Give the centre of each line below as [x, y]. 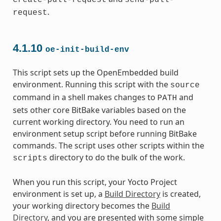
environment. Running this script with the [91, 84]
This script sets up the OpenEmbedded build [95, 72]
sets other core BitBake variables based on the [99, 110]
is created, [180, 194]
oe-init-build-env [87, 50]
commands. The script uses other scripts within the [108, 145]
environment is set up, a [58, 194]
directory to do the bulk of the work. [116, 157]
